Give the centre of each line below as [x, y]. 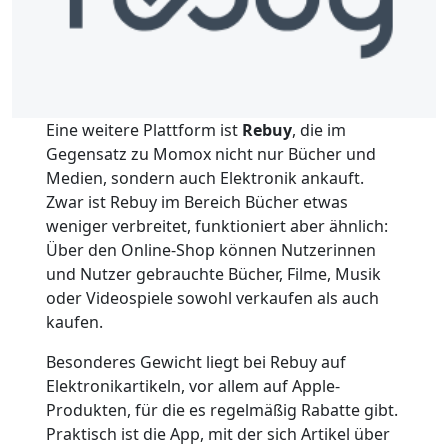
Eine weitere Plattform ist [143, 129]
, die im [318, 129]
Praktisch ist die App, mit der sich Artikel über [217, 433]
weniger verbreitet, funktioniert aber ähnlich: [216, 225]
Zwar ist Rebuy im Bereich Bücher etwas [196, 201]
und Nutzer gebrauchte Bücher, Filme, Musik [213, 273]
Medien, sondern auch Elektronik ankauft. [204, 177]
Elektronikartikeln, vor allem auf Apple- [192, 385]
